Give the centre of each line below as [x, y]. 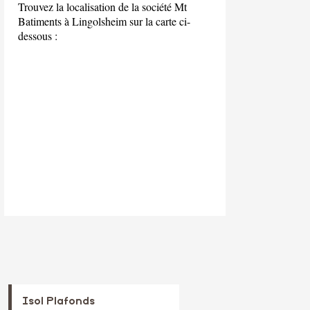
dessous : [38, 35]
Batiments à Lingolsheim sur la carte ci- [104, 21]
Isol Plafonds [58, 301]
